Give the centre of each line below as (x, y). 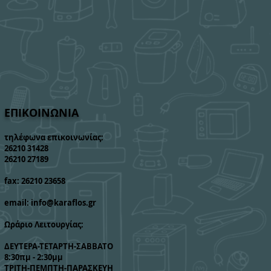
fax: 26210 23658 (35, 181)
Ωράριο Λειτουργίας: (44, 224)
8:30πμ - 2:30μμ (34, 257)
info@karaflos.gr (64, 203)
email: (18, 203)
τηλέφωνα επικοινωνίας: (54, 137)
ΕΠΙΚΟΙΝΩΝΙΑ (41, 113)
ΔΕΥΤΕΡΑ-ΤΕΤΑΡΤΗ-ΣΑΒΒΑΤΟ (59, 246)
